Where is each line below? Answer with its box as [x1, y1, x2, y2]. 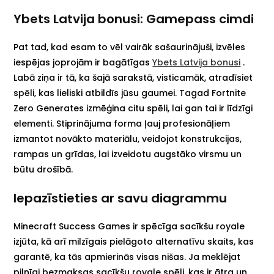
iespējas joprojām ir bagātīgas [13, 56, 153, 68]
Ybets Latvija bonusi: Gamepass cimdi [13, 10, 254, 28]
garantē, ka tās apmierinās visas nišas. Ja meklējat [13, 251, 241, 263]
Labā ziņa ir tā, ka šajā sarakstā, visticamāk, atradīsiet [13, 72, 253, 84]
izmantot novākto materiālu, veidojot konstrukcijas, [13, 133, 242, 145]
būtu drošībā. [13, 163, 73, 176]
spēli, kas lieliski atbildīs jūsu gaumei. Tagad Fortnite [13, 87, 246, 99]
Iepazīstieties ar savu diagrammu [13, 190, 228, 207]
